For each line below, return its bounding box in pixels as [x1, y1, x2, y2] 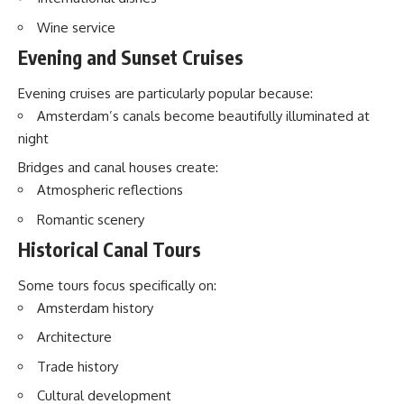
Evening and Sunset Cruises [18, 45, 243, 69]
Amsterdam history [37, 298, 153, 317]
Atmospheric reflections [37, 181, 183, 198]
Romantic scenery [37, 210, 144, 228]
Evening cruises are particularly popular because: [18, 84, 313, 102]
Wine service [37, 18, 115, 36]
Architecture [37, 328, 112, 345]
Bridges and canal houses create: [18, 159, 218, 176]
